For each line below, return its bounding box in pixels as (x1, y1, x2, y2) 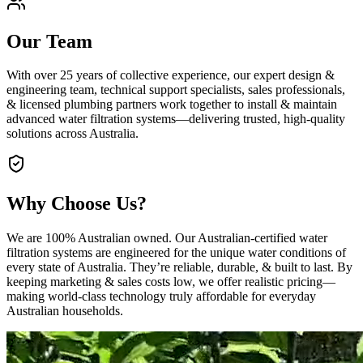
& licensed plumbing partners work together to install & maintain (6, 97, 337, 112)
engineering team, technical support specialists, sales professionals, (6, 83, 345, 97)
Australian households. (6, 304, 123, 318)
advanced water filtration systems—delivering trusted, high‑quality (6, 112, 345, 126)
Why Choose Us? (6, 193, 147, 215)
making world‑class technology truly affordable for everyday (6, 289, 316, 304)
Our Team (6, 30, 92, 52)
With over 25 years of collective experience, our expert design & (6, 68, 335, 83)
